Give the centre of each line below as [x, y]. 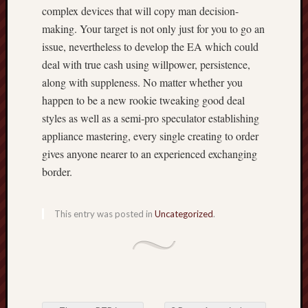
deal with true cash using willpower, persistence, [146, 64]
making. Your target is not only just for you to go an [153, 29]
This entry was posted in [104, 214]
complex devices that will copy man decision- [140, 11]
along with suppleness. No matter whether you [142, 82]
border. [57, 172]
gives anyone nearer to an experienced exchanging [150, 154]
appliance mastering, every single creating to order [150, 136]
